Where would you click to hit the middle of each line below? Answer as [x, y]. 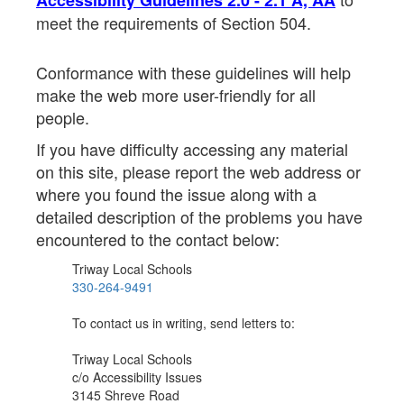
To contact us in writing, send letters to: [184, 323]
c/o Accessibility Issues [137, 377]
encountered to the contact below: [158, 239]
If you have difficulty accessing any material [192, 149]
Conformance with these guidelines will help [193, 72]
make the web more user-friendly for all [176, 95]
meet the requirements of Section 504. [174, 23]
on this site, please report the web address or [198, 171]
